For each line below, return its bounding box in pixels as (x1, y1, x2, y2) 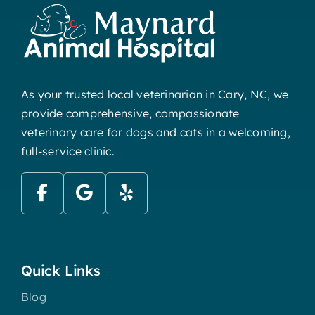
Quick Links (20, 261, 101, 279)
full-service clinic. (20, 143, 115, 158)
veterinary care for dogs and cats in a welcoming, (20, 124, 290, 139)
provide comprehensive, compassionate (20, 105, 240, 120)
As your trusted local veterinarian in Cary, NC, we (20, 86, 288, 101)
